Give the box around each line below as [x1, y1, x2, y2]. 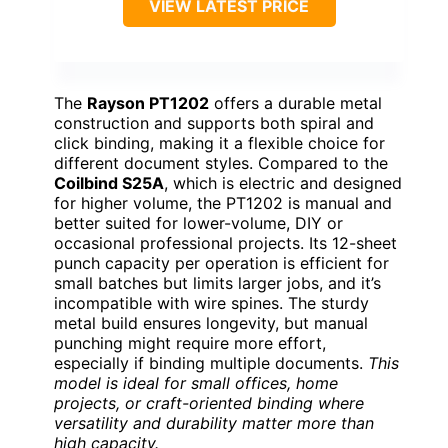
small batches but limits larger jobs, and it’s [54, 273, 381, 294]
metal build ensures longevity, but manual [54, 313, 368, 334]
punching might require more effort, [54, 333, 326, 354]
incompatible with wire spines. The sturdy [54, 293, 369, 314]
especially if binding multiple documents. [54, 353, 368, 374]
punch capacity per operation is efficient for [54, 253, 389, 274]
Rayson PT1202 [87, 93, 209, 114]
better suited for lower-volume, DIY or [54, 213, 343, 234]
